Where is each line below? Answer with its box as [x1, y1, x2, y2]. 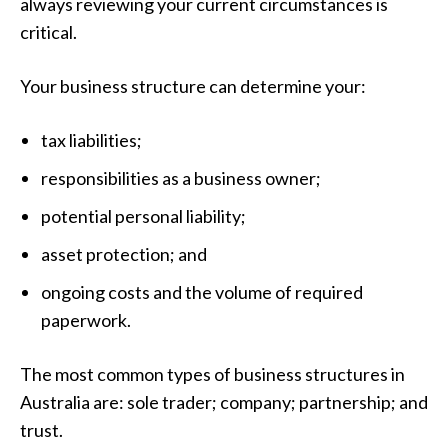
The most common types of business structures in [20, 362, 405, 385]
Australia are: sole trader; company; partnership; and [20, 390, 428, 413]
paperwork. [41, 308, 131, 331]
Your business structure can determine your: [20, 74, 366, 97]
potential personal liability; [41, 204, 246, 227]
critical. [20, 20, 77, 43]
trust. [20, 418, 63, 441]
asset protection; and [41, 242, 207, 265]
